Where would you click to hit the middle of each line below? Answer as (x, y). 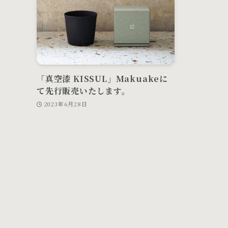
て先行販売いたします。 (83, 91)
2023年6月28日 (66, 104)
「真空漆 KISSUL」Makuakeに (102, 79)
